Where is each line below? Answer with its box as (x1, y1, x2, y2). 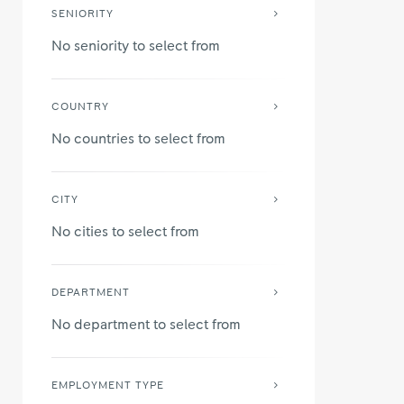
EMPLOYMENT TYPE (51, 380, 164, 391)
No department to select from (51, 317, 241, 332)
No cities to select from (51, 224, 199, 239)
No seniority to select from (51, 38, 220, 53)
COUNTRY (51, 101, 109, 113)
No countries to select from (51, 131, 225, 146)
